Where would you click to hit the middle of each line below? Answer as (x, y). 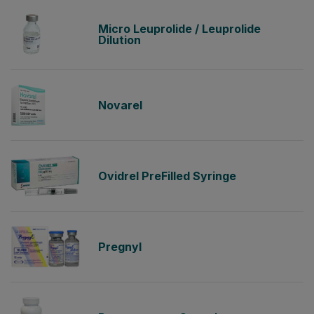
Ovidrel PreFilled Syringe (167, 176)
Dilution (120, 40)
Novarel (120, 105)
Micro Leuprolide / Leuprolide (179, 29)
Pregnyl (120, 247)
